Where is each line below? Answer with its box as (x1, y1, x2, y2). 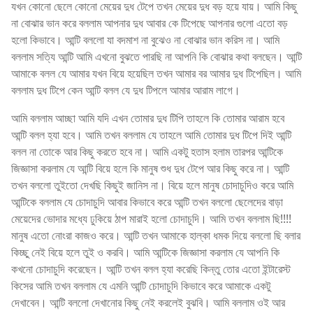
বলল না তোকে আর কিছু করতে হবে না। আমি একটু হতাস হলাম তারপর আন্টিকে (11, 143, 283, 159)
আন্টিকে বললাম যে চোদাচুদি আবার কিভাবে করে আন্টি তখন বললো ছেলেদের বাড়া (11, 194, 283, 210)
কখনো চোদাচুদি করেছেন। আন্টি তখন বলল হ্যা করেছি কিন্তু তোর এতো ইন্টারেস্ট (11, 261, 291, 277)
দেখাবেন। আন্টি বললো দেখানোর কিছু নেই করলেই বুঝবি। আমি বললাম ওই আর (11, 294, 285, 310)
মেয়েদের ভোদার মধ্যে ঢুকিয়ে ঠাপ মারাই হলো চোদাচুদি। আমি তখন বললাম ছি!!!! (11, 210, 291, 226)
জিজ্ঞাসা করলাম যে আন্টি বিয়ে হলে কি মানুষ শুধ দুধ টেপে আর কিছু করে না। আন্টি (11, 160, 289, 176)
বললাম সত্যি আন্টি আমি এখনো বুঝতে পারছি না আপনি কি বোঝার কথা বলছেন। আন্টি (11, 48, 302, 64)
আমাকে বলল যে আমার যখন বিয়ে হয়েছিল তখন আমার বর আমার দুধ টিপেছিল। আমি (11, 65, 301, 81)
